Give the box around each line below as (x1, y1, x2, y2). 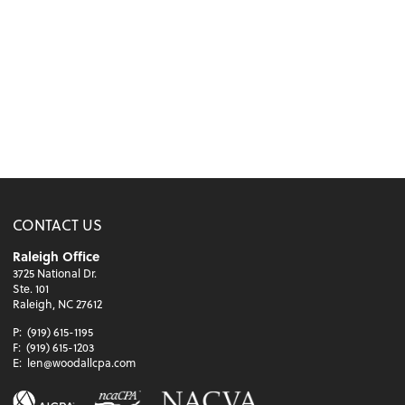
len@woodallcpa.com (27, 354, 137, 372)
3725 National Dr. (13, 265, 98, 282)
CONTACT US (13, 214, 103, 236)
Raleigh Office (13, 247, 100, 267)
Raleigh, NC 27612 (13, 296, 103, 313)
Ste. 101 (13, 280, 50, 297)
